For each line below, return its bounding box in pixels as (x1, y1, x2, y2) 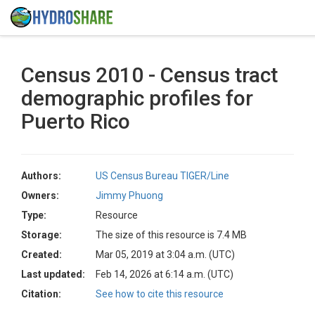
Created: (21, 249, 62, 260)
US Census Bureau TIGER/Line (96, 170, 229, 181)
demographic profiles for (21, 86, 253, 110)
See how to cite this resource (96, 288, 224, 300)
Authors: (21, 170, 61, 181)
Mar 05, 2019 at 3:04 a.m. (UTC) (96, 249, 235, 260)
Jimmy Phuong (96, 190, 163, 201)
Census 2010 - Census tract (21, 63, 278, 87)
